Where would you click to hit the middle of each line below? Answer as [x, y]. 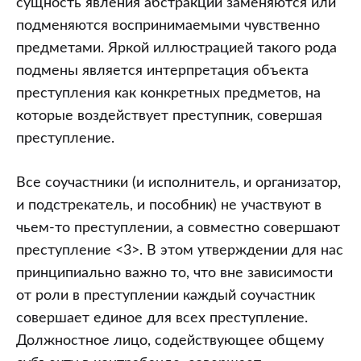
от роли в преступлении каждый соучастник [166, 296]
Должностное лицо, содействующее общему [170, 341]
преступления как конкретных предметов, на [168, 93]
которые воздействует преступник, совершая [169, 116]
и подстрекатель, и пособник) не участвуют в [169, 205]
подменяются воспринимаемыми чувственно [168, 26]
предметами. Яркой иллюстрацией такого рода [176, 48]
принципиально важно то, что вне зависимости [174, 273]
